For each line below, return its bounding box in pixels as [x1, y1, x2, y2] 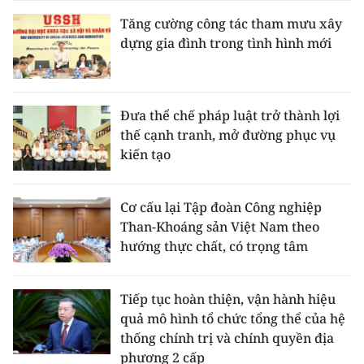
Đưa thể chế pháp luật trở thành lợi [120, 106, 340, 125]
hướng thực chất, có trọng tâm [120, 237, 308, 256]
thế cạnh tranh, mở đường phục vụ [120, 126, 336, 145]
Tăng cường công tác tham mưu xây [120, 15, 342, 33]
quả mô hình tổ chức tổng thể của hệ [120, 310, 345, 328]
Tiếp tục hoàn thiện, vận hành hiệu [120, 290, 336, 309]
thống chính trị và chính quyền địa [120, 329, 334, 348]
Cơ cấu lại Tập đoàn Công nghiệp [120, 198, 322, 217]
